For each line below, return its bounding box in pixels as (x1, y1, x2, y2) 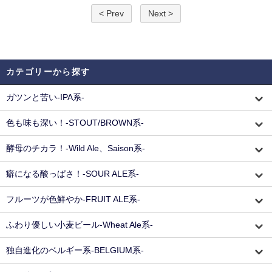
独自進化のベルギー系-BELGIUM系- (6, 245, 144, 255)
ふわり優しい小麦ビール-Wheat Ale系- (6, 220, 153, 229)
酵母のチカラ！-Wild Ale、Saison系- (6, 143, 145, 153)
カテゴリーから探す (6, 67, 90, 76)
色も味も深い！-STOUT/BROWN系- (6, 118, 144, 127)
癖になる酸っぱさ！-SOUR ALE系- (6, 169, 139, 178)
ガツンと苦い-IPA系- (6, 92, 84, 102)
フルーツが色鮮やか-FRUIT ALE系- (6, 194, 140, 204)
